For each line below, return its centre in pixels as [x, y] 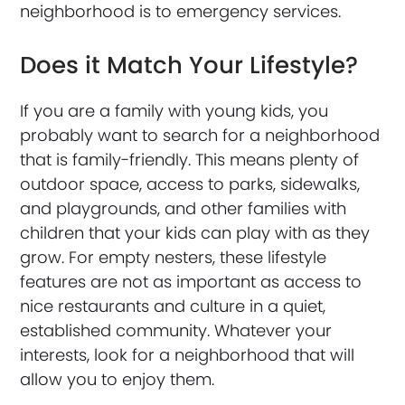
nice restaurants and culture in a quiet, [173, 306]
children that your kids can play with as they [195, 232]
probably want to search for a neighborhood [200, 135]
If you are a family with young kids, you [174, 110]
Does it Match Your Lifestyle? [189, 65]
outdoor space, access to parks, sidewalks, [190, 184]
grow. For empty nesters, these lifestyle [174, 257]
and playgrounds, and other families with [184, 208]
